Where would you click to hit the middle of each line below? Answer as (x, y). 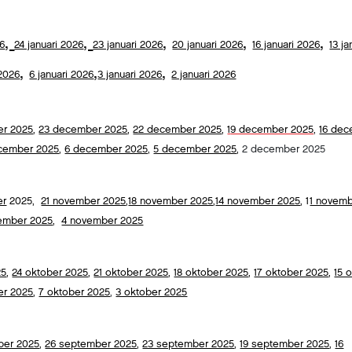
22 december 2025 (178, 130)
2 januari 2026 (204, 75)
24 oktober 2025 (50, 273)
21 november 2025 (84, 201)
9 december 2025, (273, 130)
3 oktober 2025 (152, 292)
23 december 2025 (83, 130)
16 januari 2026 (286, 45)
